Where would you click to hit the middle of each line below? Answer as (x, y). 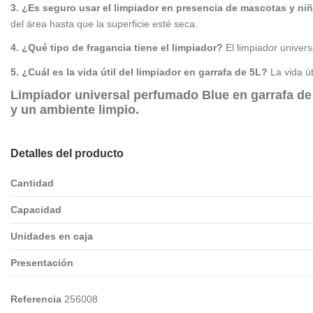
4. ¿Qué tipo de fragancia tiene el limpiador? (117, 48)
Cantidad (32, 183)
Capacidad (36, 209)
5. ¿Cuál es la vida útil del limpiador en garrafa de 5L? (139, 72)
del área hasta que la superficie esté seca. (104, 24)
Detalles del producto (67, 153)
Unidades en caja (52, 236)
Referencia (36, 299)
